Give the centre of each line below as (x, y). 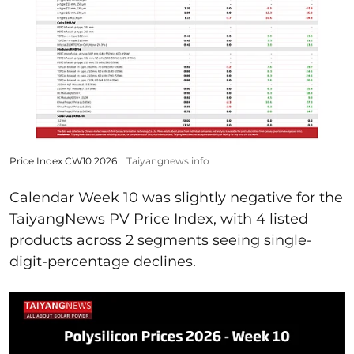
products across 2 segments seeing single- (161, 240)
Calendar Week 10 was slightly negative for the (176, 197)
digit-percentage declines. (103, 261)
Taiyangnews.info (168, 160)
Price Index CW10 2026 (63, 160)
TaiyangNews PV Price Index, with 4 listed (159, 218)
